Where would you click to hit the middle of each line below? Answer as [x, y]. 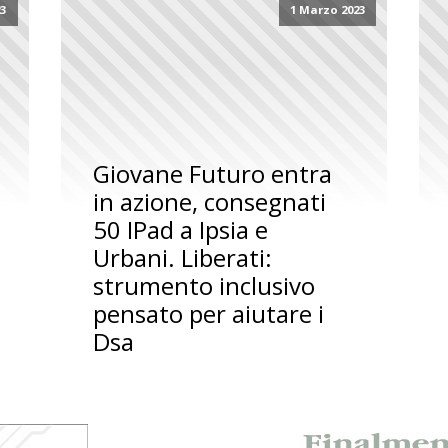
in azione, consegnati [209, 202]
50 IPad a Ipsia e [180, 230]
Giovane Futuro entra [212, 174]
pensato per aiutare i [208, 314]
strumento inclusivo [203, 286]
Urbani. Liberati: [182, 258]
